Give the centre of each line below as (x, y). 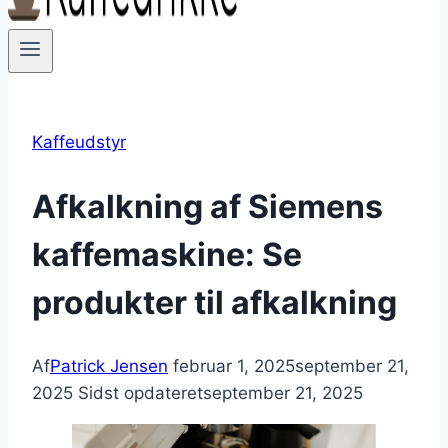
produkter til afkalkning (214, 302)
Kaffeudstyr (79, 142)
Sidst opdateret (140, 393)
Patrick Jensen (109, 366)
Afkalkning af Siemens (207, 206)
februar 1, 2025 (234, 366)
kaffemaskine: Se (167, 254)
